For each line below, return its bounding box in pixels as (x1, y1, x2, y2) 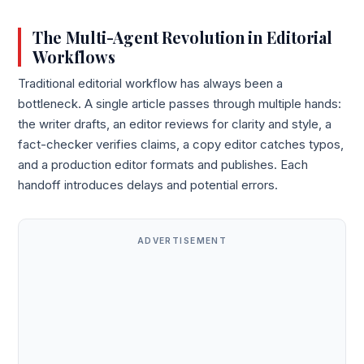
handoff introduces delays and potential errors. (18, 178, 279, 193)
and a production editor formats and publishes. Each (18, 158, 309, 173)
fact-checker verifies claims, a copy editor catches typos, (18, 137, 344, 153)
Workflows (32, 45, 115, 67)
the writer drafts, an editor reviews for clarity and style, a (18, 117, 332, 132)
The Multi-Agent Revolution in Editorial (32, 26, 332, 48)
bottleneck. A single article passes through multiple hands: (18, 97, 342, 112)
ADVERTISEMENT (136, 236, 227, 246)
